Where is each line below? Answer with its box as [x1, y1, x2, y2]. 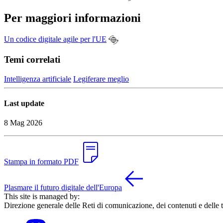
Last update [4, 99, 44, 108]
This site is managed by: [4, 192, 80, 201]
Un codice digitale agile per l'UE [4, 35, 107, 43]
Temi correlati [4, 54, 60, 65]
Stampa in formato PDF [4, 157, 79, 166]
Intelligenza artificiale [4, 74, 71, 83]
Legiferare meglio [73, 74, 129, 83]
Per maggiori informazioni [4, 11, 141, 25]
